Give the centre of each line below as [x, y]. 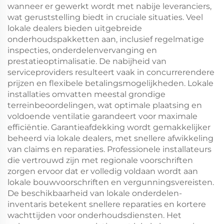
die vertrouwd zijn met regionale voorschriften [100, 160]
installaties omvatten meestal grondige [86, 94]
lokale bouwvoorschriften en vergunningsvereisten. [111, 182]
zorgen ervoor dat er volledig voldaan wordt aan [103, 171]
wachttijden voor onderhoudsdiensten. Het [94, 215]
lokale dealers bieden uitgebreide [75, 28]
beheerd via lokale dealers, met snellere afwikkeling [110, 138]
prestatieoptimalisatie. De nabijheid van [87, 61]
